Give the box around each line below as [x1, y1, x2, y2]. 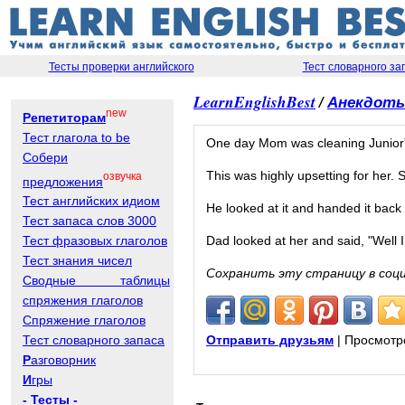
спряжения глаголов [23, 293, 143, 308]
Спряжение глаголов [23, 313, 146, 328]
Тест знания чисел [23, 253, 132, 268]
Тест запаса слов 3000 [23, 213, 156, 229]
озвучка [103, 170, 142, 183]
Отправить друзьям [206, 332, 334, 347]
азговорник [31, 353, 96, 368]
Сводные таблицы [23, 273, 170, 288]
